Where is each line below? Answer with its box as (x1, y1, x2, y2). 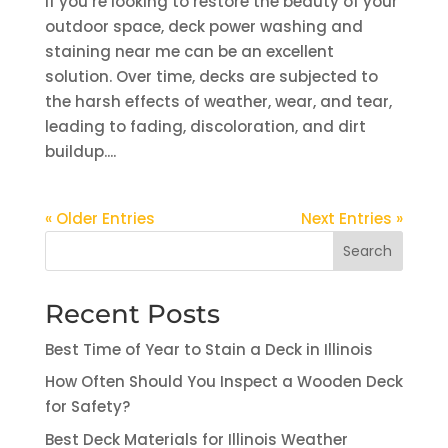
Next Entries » (301, 207, 404, 229)
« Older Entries (44, 207, 155, 229)
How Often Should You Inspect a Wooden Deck (44, 371, 403, 392)
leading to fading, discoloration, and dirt (44, 115, 366, 137)
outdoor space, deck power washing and (44, 15, 363, 37)
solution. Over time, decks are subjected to (44, 65, 378, 87)
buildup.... (44, 140, 116, 162)
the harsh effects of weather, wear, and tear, (44, 90, 392, 112)
